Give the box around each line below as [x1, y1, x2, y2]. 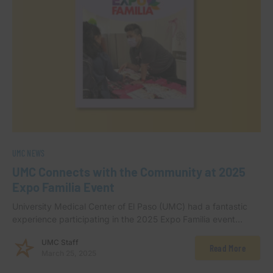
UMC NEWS [12, 148, 45, 159]
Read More [209, 243, 246, 254]
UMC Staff [41, 238, 79, 247]
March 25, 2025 [41, 249, 96, 258]
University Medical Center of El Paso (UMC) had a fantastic [12, 201, 247, 212]
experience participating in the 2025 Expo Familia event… [12, 214, 243, 225]
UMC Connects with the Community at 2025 [12, 165, 246, 180]
